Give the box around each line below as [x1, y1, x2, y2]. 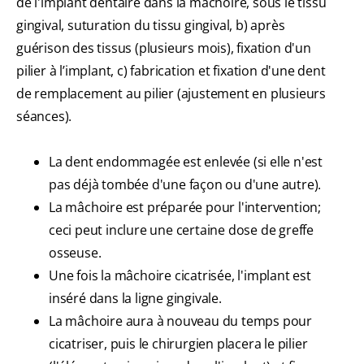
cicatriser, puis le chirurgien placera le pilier [49, 335, 308, 353]
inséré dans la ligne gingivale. [49, 289, 222, 308]
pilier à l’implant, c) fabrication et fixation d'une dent [16, 62, 326, 80]
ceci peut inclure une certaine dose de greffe [49, 221, 314, 240]
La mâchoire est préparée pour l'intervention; [49, 198, 321, 217]
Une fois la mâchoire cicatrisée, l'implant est [49, 266, 311, 285]
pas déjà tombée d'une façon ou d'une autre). [49, 175, 322, 194]
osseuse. [49, 244, 102, 262]
